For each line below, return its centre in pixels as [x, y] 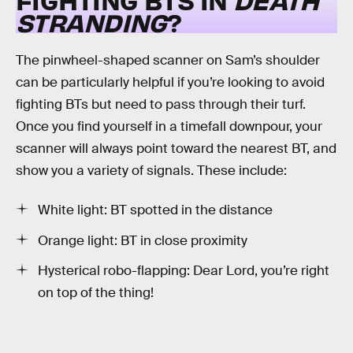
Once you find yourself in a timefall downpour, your [169, 127]
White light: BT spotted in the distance [155, 210]
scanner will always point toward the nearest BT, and [176, 149]
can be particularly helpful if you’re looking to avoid [170, 83]
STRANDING [91, 21]
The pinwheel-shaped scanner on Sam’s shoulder [168, 61]
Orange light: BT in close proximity [143, 240]
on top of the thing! [96, 293]
